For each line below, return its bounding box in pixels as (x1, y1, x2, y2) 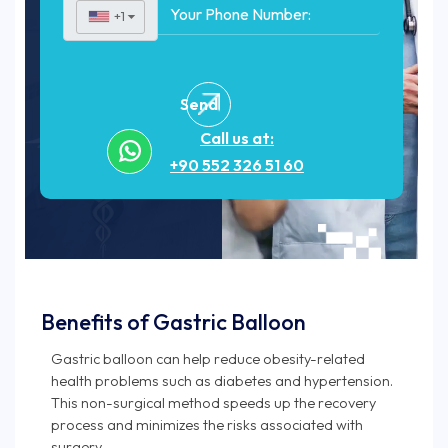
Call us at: (200, 127, 274, 148)
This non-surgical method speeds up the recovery (51, 392, 376, 412)
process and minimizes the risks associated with (51, 414, 363, 434)
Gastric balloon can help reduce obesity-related (51, 348, 365, 368)
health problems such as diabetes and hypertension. (51, 370, 393, 390)
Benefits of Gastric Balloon (41, 307, 306, 336)
